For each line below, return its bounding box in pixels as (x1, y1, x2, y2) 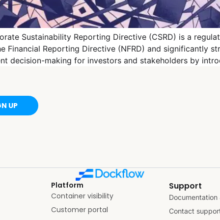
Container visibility (51, 191, 113, 201)
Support (169, 180, 202, 192)
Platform (51, 180, 83, 190)
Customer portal (51, 204, 108, 215)
